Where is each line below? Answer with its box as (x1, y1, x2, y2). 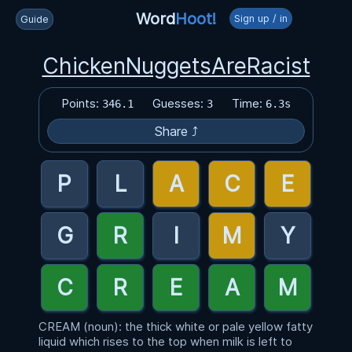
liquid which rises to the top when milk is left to (38, 334, 292, 349)
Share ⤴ (154, 123, 198, 139)
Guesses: (152, 96, 207, 111)
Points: (61, 96, 102, 111)
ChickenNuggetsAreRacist (42, 53, 310, 79)
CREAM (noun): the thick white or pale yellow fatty (38, 319, 313, 334)
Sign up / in (234, 13, 288, 24)
